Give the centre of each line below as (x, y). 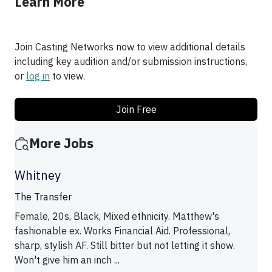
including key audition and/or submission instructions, (131, 62)
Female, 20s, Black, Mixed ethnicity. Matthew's (117, 216)
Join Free (136, 110)
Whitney (38, 175)
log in (38, 76)
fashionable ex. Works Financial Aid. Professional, (122, 231)
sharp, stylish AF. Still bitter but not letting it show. (125, 246)
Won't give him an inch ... (67, 260)
